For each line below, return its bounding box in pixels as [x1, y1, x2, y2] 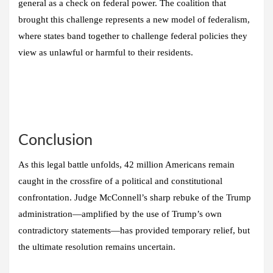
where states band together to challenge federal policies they [18, 30, 247, 41]
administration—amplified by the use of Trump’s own [18, 208, 222, 219]
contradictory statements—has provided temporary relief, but [18, 225, 250, 235]
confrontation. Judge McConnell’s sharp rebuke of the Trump [18, 192, 251, 202]
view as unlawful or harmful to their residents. [18, 47, 193, 57]
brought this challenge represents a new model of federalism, [18, 14, 250, 24]
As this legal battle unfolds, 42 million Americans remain [18, 159, 235, 169]
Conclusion [18, 132, 93, 148]
